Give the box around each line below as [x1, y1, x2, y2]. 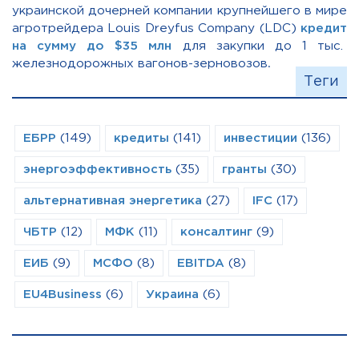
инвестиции [224, 133, 297, 144]
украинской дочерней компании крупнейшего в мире [12, 6, 347, 17]
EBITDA [177, 258, 224, 269]
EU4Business [23, 289, 102, 301]
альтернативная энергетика [23, 196, 202, 207]
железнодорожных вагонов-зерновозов [12, 58, 268, 70]
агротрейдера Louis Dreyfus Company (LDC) [12, 23, 301, 34]
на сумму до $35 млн [12, 41, 172, 52]
